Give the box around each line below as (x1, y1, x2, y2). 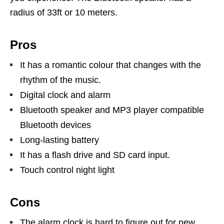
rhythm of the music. (20, 74, 101, 85)
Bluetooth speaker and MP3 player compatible (20, 104, 204, 115)
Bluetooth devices (20, 119, 91, 130)
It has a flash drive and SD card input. (20, 149, 170, 160)
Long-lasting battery (20, 134, 99, 145)
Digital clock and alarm (20, 89, 110, 100)
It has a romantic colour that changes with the (20, 59, 201, 70)
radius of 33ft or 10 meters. (10, 7, 117, 17)
